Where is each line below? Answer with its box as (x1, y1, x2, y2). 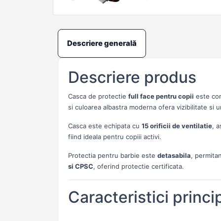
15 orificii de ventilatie (142, 122, 212, 130)
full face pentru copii (128, 92, 194, 100)
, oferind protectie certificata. (93, 162, 184, 170)
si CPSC (68, 162, 93, 170)
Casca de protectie (68, 92, 128, 100)
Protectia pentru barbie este (68, 151, 157, 159)
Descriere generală (67, 38, 137, 48)
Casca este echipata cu (68, 122, 142, 130)
